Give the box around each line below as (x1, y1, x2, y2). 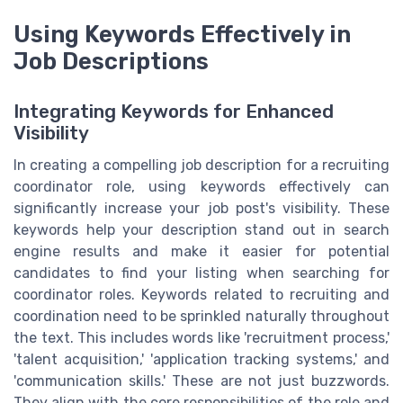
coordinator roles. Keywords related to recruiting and (13, 286, 390, 304)
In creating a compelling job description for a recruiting (13, 157, 390, 175)
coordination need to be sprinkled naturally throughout (13, 308, 390, 326)
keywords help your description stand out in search (13, 221, 390, 239)
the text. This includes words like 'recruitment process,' (13, 329, 390, 347)
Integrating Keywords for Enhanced (13, 101, 334, 123)
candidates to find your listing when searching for (13, 264, 390, 282)
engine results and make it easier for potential (13, 243, 390, 261)
